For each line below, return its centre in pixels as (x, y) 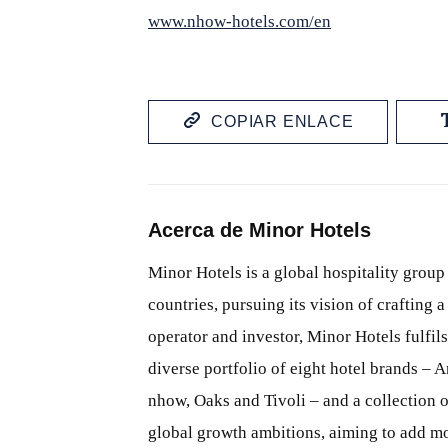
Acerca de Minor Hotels (259, 230)
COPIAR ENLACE (282, 121)
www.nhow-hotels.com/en (239, 21)
